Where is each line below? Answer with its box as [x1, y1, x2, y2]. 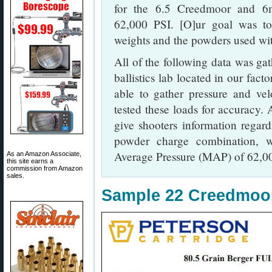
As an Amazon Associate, [7, 150, 81, 157]
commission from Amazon [7, 165, 83, 172]
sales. [7, 172, 24, 179]
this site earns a [7, 157, 53, 165]
